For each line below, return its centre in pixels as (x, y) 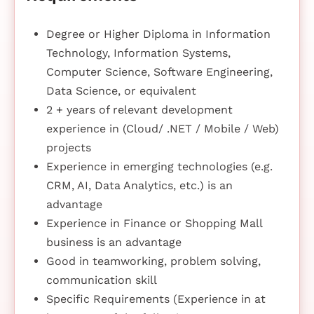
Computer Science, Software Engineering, (159, 71)
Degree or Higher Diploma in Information (158, 34)
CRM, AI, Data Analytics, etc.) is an (139, 185)
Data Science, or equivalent (121, 90)
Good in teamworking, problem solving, (153, 261)
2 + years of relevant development (139, 109)
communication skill (101, 280)
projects (68, 147)
